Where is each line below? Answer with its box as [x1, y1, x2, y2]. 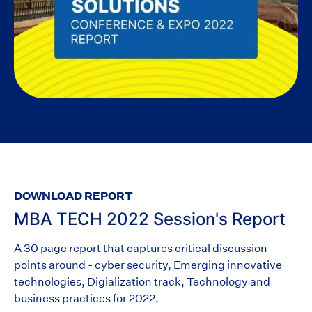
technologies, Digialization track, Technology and [14, 274, 270, 288]
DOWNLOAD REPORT [14, 188, 133, 203]
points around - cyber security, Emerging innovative [14, 258, 282, 272]
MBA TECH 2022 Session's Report [14, 208, 286, 229]
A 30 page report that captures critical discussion [14, 241, 267, 255]
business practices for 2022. [14, 291, 159, 305]
